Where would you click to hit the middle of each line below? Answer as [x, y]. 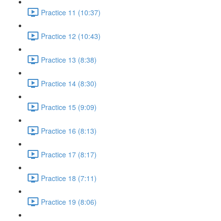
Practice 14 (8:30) [69, 83]
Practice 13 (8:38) [69, 59]
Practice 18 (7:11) [69, 178]
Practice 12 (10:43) [71, 36]
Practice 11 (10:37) [71, 12]
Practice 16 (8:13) [69, 130]
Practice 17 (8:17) [69, 154]
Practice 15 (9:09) [69, 107]
